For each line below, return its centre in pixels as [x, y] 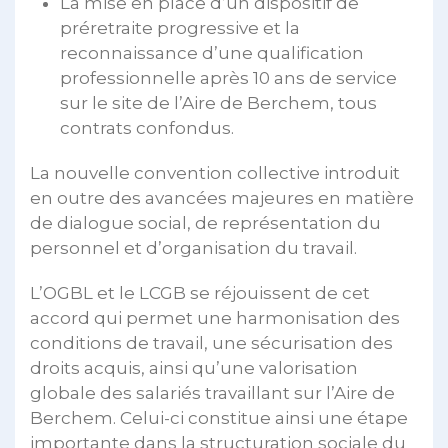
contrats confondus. [147, 127]
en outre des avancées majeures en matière [222, 197]
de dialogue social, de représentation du [205, 222]
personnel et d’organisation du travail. [193, 247]
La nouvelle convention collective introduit [215, 172]
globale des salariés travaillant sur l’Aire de [212, 392]
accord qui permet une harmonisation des [215, 317]
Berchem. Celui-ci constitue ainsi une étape [219, 417]
